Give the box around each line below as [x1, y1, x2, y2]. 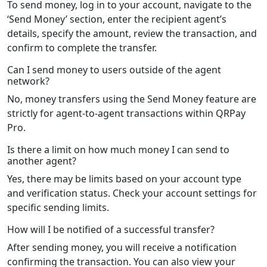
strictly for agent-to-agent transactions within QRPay [7, 107, 246, 120]
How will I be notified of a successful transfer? [7, 223, 215, 237]
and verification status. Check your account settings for [7, 187, 257, 200]
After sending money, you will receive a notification [7, 241, 237, 254]
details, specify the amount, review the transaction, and [7, 27, 257, 41]
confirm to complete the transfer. [7, 41, 157, 55]
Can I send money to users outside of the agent [7, 63, 221, 77]
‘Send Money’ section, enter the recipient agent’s [7, 13, 226, 26]
